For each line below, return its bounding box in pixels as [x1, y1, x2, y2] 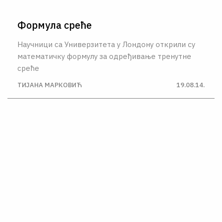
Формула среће [17, 18, 92, 32]
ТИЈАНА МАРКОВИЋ [17, 81, 82, 89]
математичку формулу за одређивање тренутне [17, 51, 191, 61]
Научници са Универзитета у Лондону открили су [17, 39, 195, 49]
